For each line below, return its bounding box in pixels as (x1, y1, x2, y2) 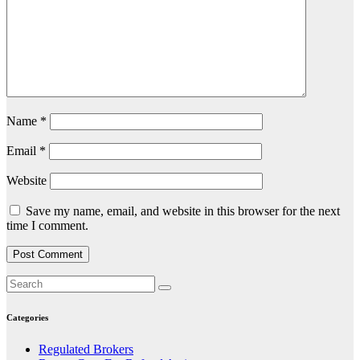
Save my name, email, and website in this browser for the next (26, 204, 340, 219)
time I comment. (6, 219, 88, 233)
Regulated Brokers (39, 342, 133, 357)
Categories (6, 313, 48, 323)
